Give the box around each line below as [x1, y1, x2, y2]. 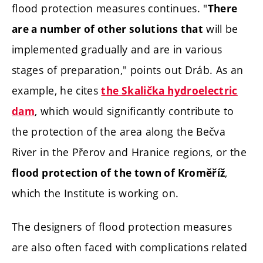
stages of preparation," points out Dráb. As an [12, 62, 244, 77]
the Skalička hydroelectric [101, 83, 238, 97]
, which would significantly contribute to [35, 103, 234, 118]
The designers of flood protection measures [12, 220, 232, 234]
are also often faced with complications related [12, 240, 247, 255]
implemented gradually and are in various [12, 42, 222, 56]
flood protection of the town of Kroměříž [12, 166, 225, 180]
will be [203, 21, 238, 36]
